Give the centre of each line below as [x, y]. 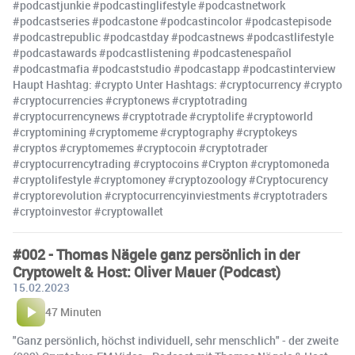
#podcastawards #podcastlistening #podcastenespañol [152, 53]
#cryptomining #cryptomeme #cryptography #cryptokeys [155, 132]
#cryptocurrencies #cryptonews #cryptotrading [130, 101]
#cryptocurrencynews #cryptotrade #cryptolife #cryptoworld [163, 116]
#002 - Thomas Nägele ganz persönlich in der [156, 255]
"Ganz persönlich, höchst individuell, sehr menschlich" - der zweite [176, 341]
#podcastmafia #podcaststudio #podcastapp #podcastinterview [174, 69]
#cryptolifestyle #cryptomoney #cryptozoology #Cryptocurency [170, 180]
